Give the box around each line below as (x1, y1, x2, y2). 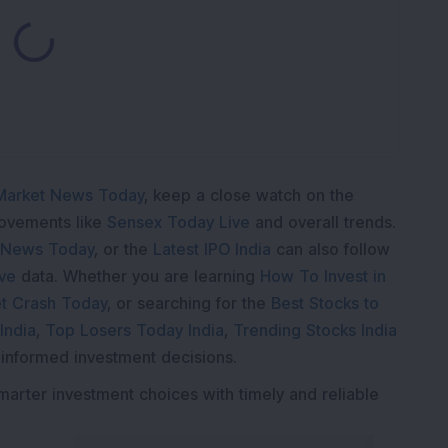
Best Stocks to (271, 293, 379, 314)
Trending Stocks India (233, 320, 397, 341)
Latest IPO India (153, 239, 271, 260)
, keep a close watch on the (144, 185, 354, 206)
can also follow (276, 239, 390, 260)
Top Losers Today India (45, 320, 224, 341)
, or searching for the (107, 293, 266, 314)
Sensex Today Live (107, 212, 250, 233)
